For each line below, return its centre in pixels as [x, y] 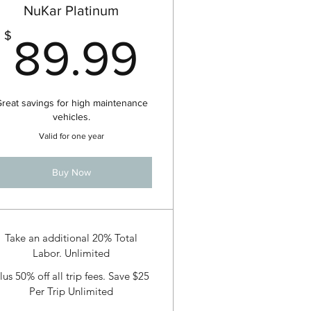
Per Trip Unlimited [72, 291]
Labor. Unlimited [72, 253]
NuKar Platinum [72, 11]
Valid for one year [71, 136]
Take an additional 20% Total [72, 238]
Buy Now [71, 173]
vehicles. [71, 117]
